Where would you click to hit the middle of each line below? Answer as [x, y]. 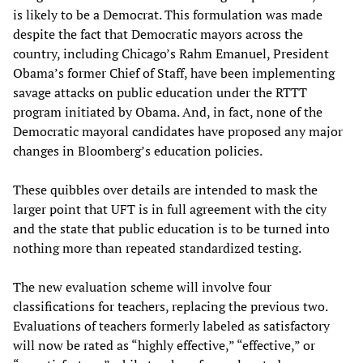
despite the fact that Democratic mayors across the [158, 34]
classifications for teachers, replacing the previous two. [170, 306]
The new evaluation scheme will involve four [142, 287]
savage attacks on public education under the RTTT [160, 92]
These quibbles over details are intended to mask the [165, 190]
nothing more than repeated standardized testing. [157, 248]
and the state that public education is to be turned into [171, 228]
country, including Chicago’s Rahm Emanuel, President [171, 53]
